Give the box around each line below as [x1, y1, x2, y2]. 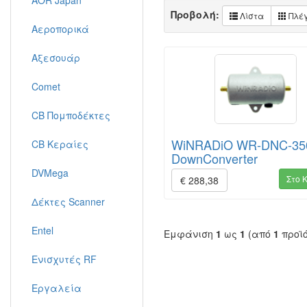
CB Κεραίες [32, 137, 88, 151]
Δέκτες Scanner [32, 195, 105, 208]
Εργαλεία [32, 281, 82, 295]
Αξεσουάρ [32, 51, 80, 64]
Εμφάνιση [164, 227, 216, 241]
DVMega [32, 166, 69, 180]
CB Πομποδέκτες [32, 108, 110, 122]
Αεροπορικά [32, 22, 89, 36]
